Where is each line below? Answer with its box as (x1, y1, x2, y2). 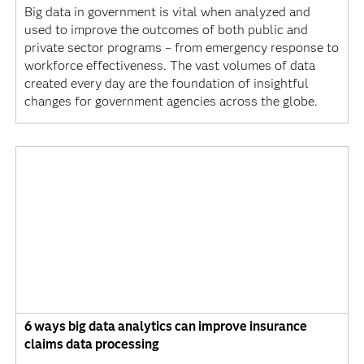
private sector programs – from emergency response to (24, 40, 339, 56)
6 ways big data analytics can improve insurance (24, 318, 307, 335)
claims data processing (24, 336, 159, 353)
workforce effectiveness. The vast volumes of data (24, 58, 315, 74)
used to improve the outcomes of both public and (24, 22, 308, 38)
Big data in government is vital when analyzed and (24, 4, 310, 20)
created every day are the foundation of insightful (24, 76, 309, 92)
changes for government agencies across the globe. (24, 93, 318, 110)
